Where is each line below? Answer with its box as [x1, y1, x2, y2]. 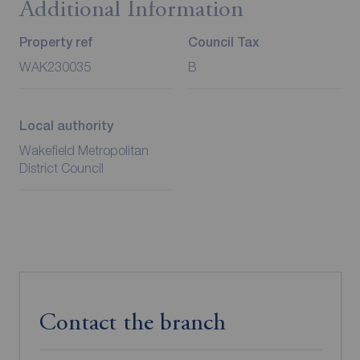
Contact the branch [39, 311, 226, 336]
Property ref [18, 34, 92, 50]
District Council [18, 160, 104, 175]
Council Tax [188, 34, 260, 50]
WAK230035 [18, 59, 91, 74]
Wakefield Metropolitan [18, 142, 149, 157]
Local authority [18, 117, 113, 133]
